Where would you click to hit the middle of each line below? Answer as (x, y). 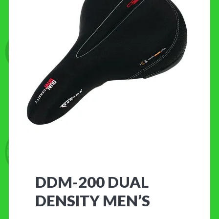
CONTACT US (44, 23)
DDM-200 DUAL (92, 182)
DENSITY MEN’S (93, 200)
